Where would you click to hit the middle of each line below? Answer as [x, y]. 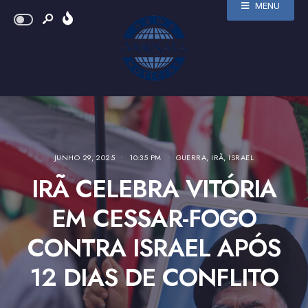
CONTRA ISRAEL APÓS [154, 248]
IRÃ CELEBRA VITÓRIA [154, 189]
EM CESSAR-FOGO [154, 218]
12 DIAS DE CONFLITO [154, 277]
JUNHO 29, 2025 [85, 157]
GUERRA [191, 157]
